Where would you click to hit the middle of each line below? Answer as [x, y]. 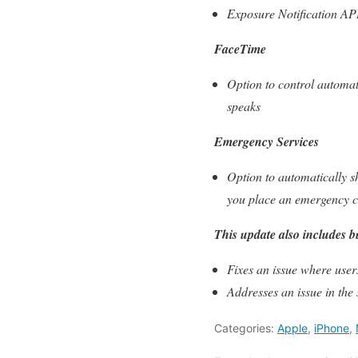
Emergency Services [267, 141]
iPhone [332, 328]
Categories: [246, 328]
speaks [244, 106]
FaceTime [240, 49]
